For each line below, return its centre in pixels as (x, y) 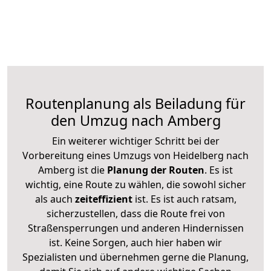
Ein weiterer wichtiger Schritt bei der (135, 141)
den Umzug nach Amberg (135, 120)
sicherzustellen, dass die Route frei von (135, 213)
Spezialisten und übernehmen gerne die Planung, (135, 257)
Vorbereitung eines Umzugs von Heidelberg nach (135, 155)
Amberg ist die (71, 170)
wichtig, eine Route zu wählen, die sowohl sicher (135, 184)
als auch (55, 199)
